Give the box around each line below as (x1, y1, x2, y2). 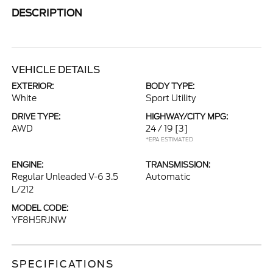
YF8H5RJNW (12, 215, 67, 225)
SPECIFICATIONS (12, 258, 115, 270)
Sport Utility (146, 93, 196, 103)
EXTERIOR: (12, 82, 54, 91)
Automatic (146, 172, 191, 182)
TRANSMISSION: (146, 160, 210, 169)
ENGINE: (12, 160, 44, 169)
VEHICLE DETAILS (12, 64, 101, 76)
